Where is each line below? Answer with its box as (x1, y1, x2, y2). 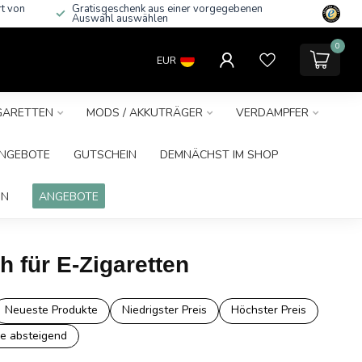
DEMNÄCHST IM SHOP (160, 147, 278, 162)
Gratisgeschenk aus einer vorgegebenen (72, 2, 263, 16)
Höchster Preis (230, 302, 306, 318)
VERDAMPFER (235, 105, 309, 120)
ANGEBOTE (38, 189, 99, 204)
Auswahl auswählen (72, 11, 168, 26)
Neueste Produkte (4, 302, 98, 318)
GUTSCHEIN (74, 147, 137, 162)
